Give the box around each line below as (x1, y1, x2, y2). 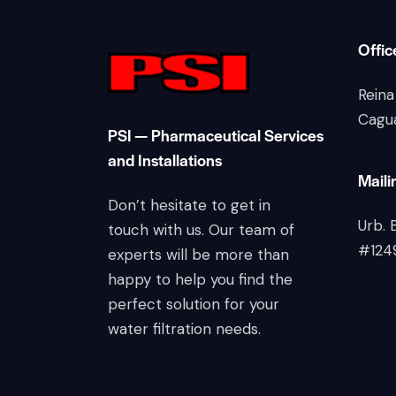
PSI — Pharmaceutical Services (108, 124, 324, 147)
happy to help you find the (108, 270, 293, 290)
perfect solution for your (108, 294, 279, 315)
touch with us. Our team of (108, 220, 294, 240)
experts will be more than (108, 245, 289, 265)
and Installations (108, 148, 222, 171)
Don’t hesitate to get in (108, 195, 270, 216)
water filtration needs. (108, 319, 261, 339)
